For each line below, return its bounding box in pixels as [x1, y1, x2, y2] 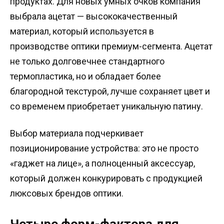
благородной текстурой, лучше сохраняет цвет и [10, 86, 210, 97]
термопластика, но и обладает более [10, 71, 161, 82]
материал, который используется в [10, 26, 154, 37]
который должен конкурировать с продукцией [10, 172, 202, 183]
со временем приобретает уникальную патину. [10, 101, 203, 112]
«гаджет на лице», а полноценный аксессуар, [10, 157, 195, 168]
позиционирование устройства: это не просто [10, 142, 198, 153]
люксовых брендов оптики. [10, 187, 123, 198]
